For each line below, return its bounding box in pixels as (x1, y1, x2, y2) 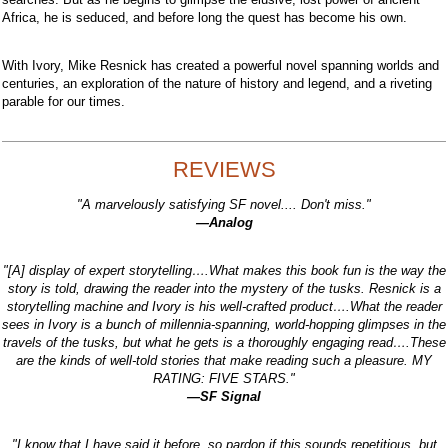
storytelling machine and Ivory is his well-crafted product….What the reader (6, 298, 442, 314)
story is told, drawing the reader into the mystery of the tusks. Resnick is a (7, 280, 441, 296)
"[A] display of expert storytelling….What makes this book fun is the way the (2, 262, 446, 278)
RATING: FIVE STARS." (153, 370, 295, 386)
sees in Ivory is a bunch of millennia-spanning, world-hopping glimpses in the (2, 316, 446, 332)
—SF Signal (187, 388, 261, 404)
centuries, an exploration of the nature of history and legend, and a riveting (2, 75, 432, 91)
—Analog (195, 214, 253, 230)
